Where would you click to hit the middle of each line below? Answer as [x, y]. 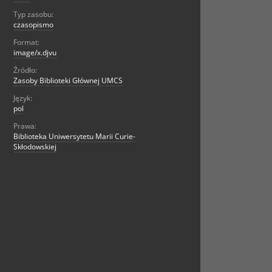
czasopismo [33, 25]
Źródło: [25, 70]
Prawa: [25, 126]
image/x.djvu [35, 53]
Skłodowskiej [35, 147]
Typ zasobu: [33, 15]
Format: [26, 42]
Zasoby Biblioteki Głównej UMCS [68, 81]
